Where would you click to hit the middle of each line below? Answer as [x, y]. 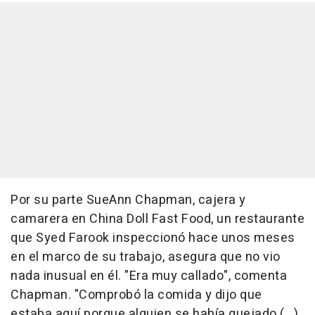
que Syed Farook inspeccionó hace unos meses [153, 238]
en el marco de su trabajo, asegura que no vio [146, 257]
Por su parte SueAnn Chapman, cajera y [128, 200]
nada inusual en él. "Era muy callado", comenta [149, 276]
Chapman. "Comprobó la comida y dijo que [136, 295]
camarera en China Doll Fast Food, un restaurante [157, 219]
